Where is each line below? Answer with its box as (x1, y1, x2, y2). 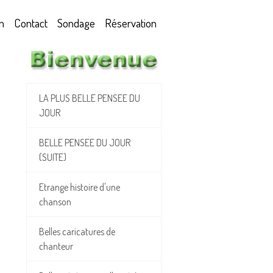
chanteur (39, 240, 73, 253)
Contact (14, 15, 48, 30)
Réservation (105, 15, 157, 30)
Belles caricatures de (39, 225, 115, 238)
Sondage (57, 15, 95, 30)
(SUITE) (39, 151, 66, 164)
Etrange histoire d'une (39, 181, 120, 194)
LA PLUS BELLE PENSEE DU (39, 92, 140, 105)
